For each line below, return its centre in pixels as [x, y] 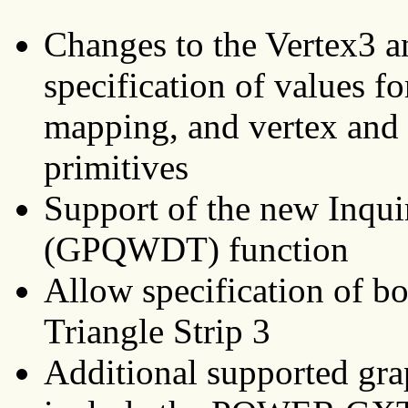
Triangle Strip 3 [157, 331]
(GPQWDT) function [196, 249]
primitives [116, 167]
